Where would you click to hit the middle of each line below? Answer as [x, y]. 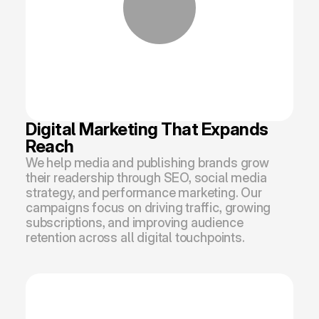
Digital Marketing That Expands [147, 129]
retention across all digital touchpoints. [135, 237]
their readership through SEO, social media [146, 178]
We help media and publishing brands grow [147, 163]
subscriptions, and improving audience [135, 223]
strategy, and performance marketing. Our [144, 193]
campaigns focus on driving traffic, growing [148, 208]
